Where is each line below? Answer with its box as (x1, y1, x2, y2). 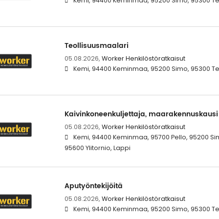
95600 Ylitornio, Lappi (64, 143, 131, 152)
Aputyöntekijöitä (64, 180, 123, 192)
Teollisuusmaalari (64, 40, 129, 51)
